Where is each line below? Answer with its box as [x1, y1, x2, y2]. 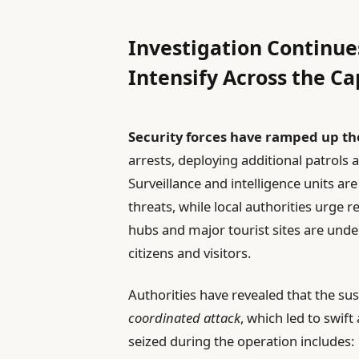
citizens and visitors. [128, 244, 252, 263]
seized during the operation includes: [128, 332, 355, 351]
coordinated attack [128, 309, 241, 328]
